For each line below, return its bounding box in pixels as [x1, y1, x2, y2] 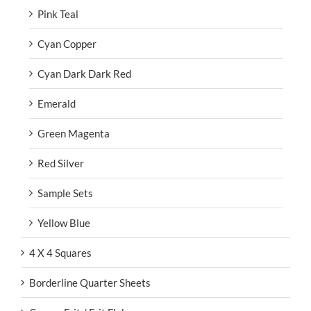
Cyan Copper [37, 37, 96, 50]
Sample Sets [37, 186, 93, 199]
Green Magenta [37, 126, 110, 140]
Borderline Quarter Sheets [29, 276, 151, 289]
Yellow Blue [37, 216, 90, 229]
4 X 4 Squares [29, 246, 92, 259]
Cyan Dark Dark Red [37, 67, 131, 80]
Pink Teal [37, 7, 78, 20]
